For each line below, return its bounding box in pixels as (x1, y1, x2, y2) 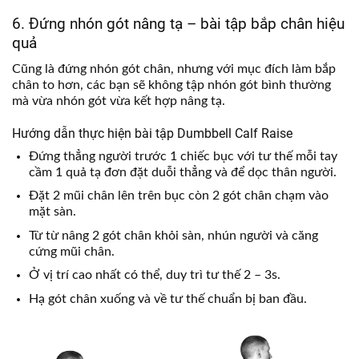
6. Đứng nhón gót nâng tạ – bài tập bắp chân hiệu (12, 14, 345, 34)
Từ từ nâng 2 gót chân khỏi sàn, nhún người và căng (28, 228, 318, 242)
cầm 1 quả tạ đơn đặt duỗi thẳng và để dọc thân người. (28, 165, 337, 179)
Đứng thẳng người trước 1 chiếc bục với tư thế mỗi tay (28, 149, 337, 163)
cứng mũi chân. (28, 244, 115, 258)
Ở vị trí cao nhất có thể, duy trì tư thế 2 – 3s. (28, 268, 280, 282)
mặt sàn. (28, 205, 79, 219)
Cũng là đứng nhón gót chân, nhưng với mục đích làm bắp (12, 62, 336, 75)
